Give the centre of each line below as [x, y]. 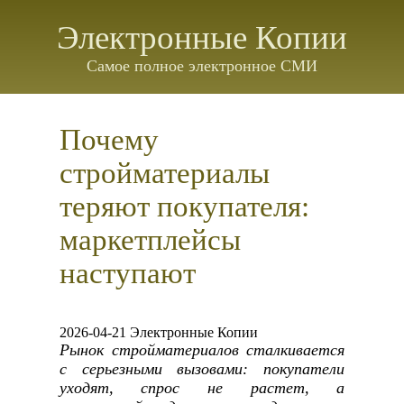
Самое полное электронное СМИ [202, 66]
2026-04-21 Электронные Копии [158, 332]
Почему [109, 140]
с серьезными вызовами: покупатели [202, 369]
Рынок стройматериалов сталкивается [202, 350]
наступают [127, 273]
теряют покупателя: [184, 207]
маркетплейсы [150, 240]
